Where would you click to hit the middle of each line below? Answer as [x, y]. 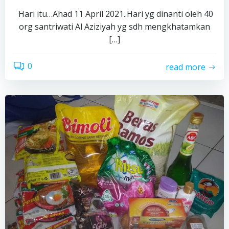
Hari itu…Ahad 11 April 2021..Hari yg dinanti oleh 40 [114, 14]
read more [186, 67]
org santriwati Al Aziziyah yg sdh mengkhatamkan [114, 27]
